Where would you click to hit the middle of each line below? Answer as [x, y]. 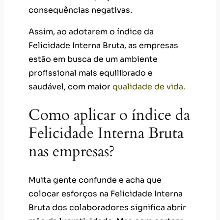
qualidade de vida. [149, 86]
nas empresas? [72, 151]
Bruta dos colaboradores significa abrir [107, 208]
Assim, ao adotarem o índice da [91, 31]
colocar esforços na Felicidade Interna [106, 194]
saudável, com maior [70, 86]
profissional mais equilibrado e [91, 73]
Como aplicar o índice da [109, 115]
